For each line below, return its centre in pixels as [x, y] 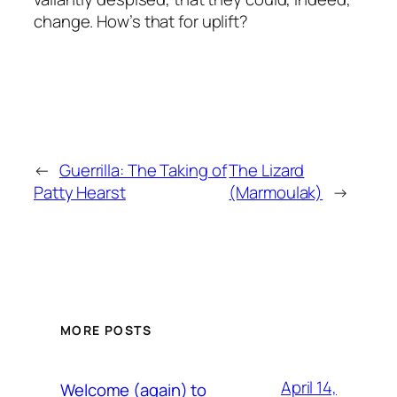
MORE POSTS [106, 331]
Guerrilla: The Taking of [143, 170]
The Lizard [267, 170]
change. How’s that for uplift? [141, 21]
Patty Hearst [80, 192]
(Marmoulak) [276, 192]
